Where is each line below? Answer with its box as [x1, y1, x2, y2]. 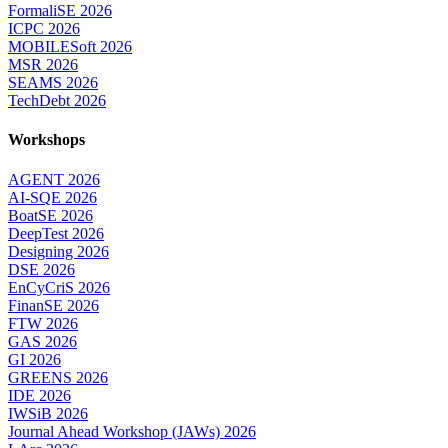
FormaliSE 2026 [8, 2, 112, 20]
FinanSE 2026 [8, 296, 99, 314]
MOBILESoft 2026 [8, 38, 132, 56]
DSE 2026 [8, 260, 75, 278]
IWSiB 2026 [8, 404, 88, 422]
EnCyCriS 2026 [8, 278, 110, 296]
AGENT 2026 [8, 170, 100, 188]
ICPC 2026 [8, 20, 80, 38]
